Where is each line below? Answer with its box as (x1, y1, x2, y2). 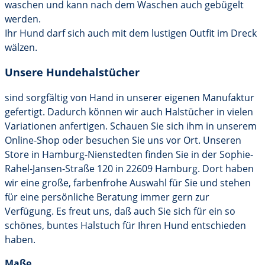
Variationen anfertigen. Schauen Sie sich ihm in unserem (5, 119, 257, 132)
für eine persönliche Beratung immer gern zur (5, 190, 209, 203)
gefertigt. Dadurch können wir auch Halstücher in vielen (5, 105, 253, 118)
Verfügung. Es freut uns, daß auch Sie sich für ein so (5, 205, 235, 218)
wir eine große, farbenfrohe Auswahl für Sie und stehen (5, 176, 251, 189)
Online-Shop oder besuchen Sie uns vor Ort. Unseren (5, 134, 241, 147)
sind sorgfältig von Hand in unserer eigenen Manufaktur (5, 91, 254, 104)
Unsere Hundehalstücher (5, 65, 140, 79)
